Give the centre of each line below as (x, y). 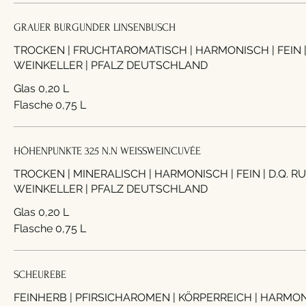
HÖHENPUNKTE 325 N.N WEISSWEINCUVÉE (107, 151)
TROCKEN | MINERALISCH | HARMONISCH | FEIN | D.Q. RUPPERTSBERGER (122, 174)
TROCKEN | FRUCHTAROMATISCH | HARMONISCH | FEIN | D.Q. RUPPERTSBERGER (143, 50)
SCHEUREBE (40, 275)
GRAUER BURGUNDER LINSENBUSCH (95, 27)
